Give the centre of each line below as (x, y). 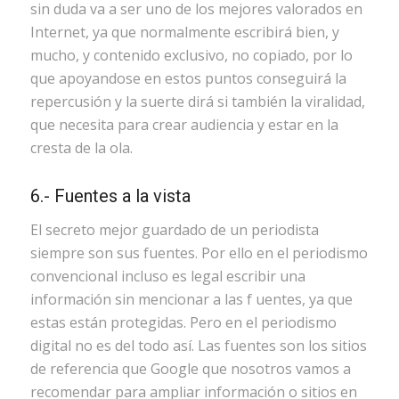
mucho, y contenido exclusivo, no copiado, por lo (191, 56)
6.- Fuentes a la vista (110, 196)
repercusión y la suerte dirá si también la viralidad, (197, 102)
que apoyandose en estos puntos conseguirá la (188, 79)
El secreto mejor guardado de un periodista (174, 229)
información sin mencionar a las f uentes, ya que (191, 299)
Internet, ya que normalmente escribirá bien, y (184, 33)
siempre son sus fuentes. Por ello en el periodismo (199, 252)
